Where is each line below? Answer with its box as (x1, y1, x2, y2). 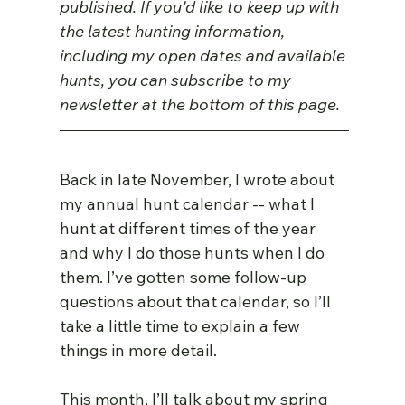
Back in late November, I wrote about (60, 169, 339, 191)
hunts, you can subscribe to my (60, 70, 296, 91)
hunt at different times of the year (60, 218, 320, 240)
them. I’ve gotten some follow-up (60, 267, 311, 288)
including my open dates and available (60, 45, 350, 67)
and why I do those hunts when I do (60, 242, 329, 264)
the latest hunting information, (60, 21, 289, 42)
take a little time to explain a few (60, 316, 305, 337)
